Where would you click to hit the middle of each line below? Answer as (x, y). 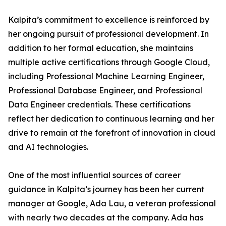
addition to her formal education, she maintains (101, 48)
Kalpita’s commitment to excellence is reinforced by (109, 20)
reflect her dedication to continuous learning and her (111, 119)
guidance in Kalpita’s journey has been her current (106, 189)
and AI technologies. (48, 147)
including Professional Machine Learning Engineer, (106, 76)
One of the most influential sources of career (94, 175)
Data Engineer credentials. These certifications (99, 104)
